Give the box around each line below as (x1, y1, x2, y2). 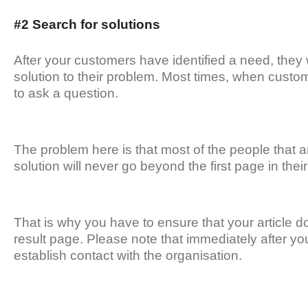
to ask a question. (14, 86, 118, 101)
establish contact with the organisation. (14, 248, 245, 263)
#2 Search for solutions (14, 17, 160, 32)
